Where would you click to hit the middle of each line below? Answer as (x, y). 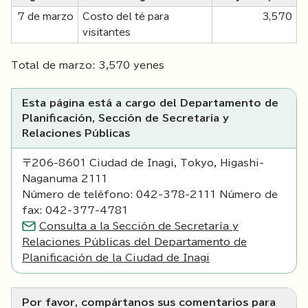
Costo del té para (126, 17)
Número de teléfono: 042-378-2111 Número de (150, 195)
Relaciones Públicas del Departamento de (134, 242)
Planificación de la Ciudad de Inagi (116, 258)
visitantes (107, 33)
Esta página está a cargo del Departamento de (150, 103)
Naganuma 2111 (65, 179)
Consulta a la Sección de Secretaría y (139, 227)
